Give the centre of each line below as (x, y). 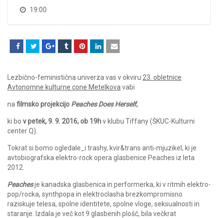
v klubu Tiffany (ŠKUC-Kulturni (148, 121)
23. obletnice (162, 78)
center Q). (22, 131)
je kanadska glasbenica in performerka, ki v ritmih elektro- (122, 185)
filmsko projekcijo (44, 104)
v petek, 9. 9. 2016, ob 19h (62, 121)
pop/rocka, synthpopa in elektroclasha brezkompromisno (95, 194)
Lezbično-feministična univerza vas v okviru (75, 78)
